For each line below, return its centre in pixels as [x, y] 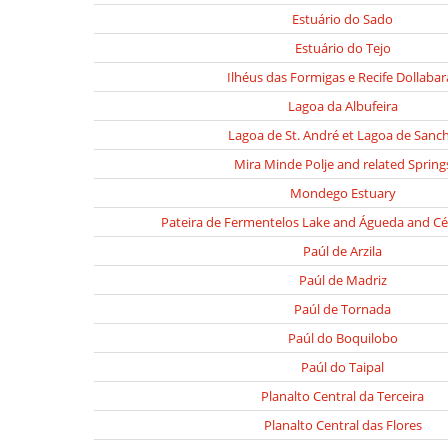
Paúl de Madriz [342, 280]
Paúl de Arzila [342, 251]
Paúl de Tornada [342, 309]
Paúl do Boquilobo [342, 338]
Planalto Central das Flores [342, 425]
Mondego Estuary [342, 193]
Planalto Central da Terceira [342, 396]
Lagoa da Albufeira [342, 106]
